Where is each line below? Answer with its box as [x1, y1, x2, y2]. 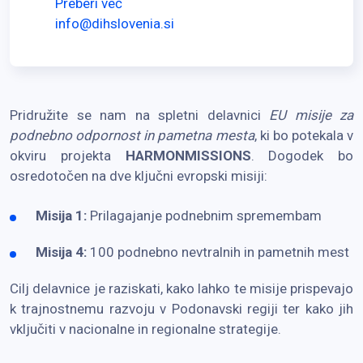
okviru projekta [10, 147, 126, 164]
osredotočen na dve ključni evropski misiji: [10, 167, 267, 184]
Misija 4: [36, 243, 87, 260]
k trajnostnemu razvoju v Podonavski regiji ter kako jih [10, 300, 353, 317]
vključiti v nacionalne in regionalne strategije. [10, 320, 281, 337]
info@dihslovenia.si [55, 15, 174, 32]
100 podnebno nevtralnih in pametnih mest [87, 243, 349, 260]
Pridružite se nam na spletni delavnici [10, 106, 269, 123]
